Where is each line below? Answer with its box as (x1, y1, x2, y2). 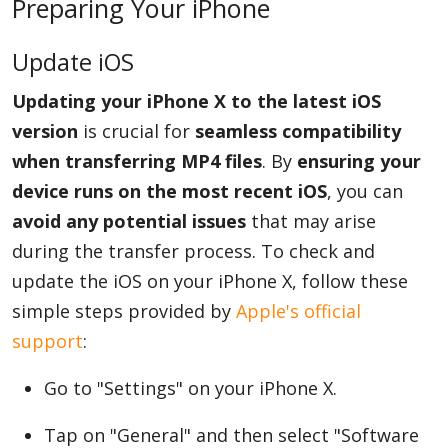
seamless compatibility (195, 119, 401, 143)
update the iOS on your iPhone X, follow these (12, 269, 408, 293)
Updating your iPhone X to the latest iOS (12, 89, 381, 113)
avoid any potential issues (12, 209, 246, 233)
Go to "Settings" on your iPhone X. (44, 376, 337, 400)
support (12, 329, 83, 353)
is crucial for (78, 119, 195, 143)
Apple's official (236, 299, 361, 323)
